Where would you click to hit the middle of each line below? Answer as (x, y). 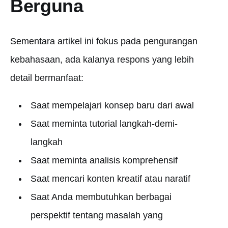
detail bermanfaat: (47, 78)
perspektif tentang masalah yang (96, 215)
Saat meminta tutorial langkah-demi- (104, 124)
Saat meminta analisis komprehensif (104, 160)
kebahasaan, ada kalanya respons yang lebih (102, 60)
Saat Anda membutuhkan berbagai (101, 197)
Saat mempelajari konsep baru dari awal (112, 105)
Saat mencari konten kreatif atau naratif (110, 179)
